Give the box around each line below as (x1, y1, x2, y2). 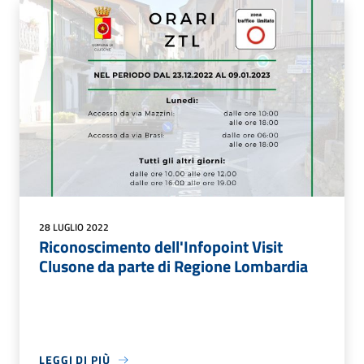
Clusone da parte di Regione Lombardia (39, 253, 308, 279)
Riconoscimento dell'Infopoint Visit (39, 234, 283, 260)
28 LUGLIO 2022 (39, 219, 109, 236)
